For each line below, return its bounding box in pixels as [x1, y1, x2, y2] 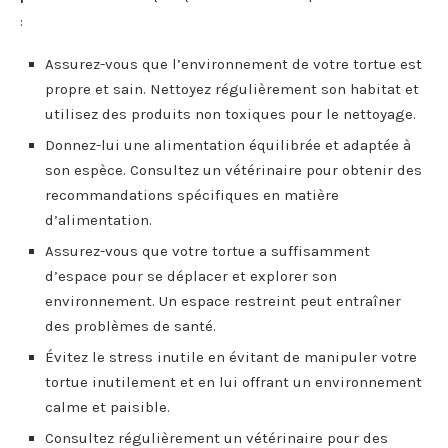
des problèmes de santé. [45, 316, 216, 335]
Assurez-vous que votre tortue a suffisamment [45, 241, 370, 260]
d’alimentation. [45, 210, 152, 229]
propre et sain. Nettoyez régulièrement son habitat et [45, 79, 419, 98]
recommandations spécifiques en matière [45, 185, 339, 204]
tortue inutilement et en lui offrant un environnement [45, 372, 422, 391]
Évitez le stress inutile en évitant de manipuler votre [45, 347, 417, 366]
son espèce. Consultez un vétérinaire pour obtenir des [45, 160, 422, 179]
